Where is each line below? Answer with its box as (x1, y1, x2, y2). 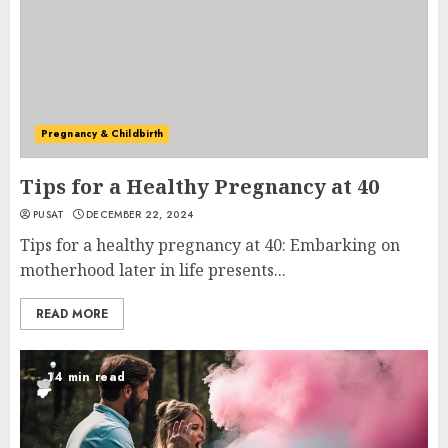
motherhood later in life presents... (20, 259, 286, 281)
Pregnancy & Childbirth (41, 126, 164, 141)
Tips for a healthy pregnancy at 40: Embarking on (20, 234, 400, 256)
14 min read (47, 368, 126, 386)
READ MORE (36, 305, 108, 323)
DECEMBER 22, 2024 (86, 207, 194, 222)
